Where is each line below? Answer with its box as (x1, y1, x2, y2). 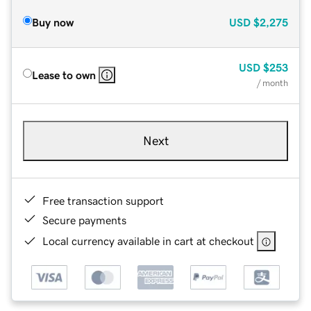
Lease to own (32, 69, 96, 81)
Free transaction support (42, 194, 164, 206)
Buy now (32, 16, 74, 28)
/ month (257, 78, 288, 87)
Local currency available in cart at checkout (42, 235, 254, 246)
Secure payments (42, 214, 126, 226)
